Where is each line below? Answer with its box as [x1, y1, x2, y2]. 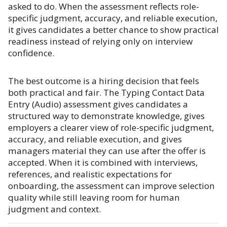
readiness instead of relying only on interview [8, 35, 193, 47]
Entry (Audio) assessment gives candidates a [8, 98, 188, 110]
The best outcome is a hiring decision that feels [8, 75, 199, 87]
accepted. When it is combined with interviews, [8, 157, 198, 168]
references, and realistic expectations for [8, 168, 172, 180]
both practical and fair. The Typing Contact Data [8, 87, 205, 98]
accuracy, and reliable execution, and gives [8, 133, 182, 145]
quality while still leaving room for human [8, 192, 180, 203]
